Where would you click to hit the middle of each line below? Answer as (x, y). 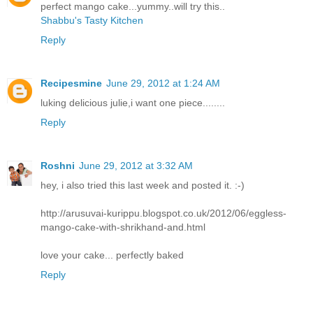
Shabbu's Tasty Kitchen (92, 21)
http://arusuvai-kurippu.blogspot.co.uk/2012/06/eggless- (163, 213)
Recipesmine (71, 83)
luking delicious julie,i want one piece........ (133, 103)
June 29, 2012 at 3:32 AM (136, 166)
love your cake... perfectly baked (112, 255)
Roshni (58, 166)
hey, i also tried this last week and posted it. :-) (143, 185)
